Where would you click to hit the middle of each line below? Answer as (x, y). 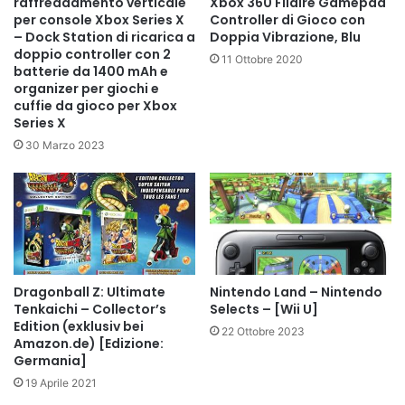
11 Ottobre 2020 (262, 59)
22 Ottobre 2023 (263, 332)
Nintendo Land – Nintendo (296, 292)
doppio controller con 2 (92, 54)
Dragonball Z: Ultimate (89, 292)
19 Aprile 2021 (61, 383)
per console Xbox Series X (99, 19)
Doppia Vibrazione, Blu (285, 37)
